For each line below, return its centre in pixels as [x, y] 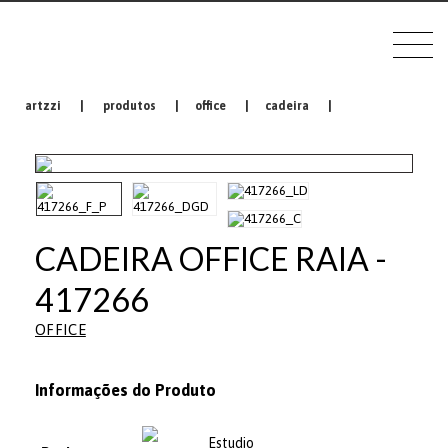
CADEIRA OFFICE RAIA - [211, 258]
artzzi [43, 106]
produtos [129, 106]
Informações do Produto [125, 390]
